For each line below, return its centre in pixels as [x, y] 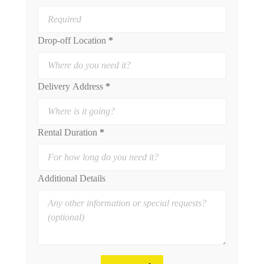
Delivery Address [70, 87]
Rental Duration [67, 133]
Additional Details [72, 179]
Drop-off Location [72, 41]
